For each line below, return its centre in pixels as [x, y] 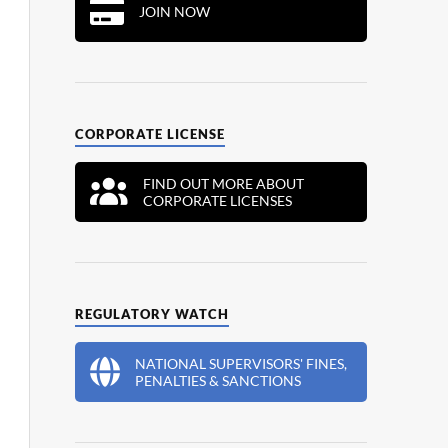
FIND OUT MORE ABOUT [223, 183]
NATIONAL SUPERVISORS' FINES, [240, 363]
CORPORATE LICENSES [217, 200]
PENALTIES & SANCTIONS [217, 380]
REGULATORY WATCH [151, 313]
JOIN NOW [174, 12]
